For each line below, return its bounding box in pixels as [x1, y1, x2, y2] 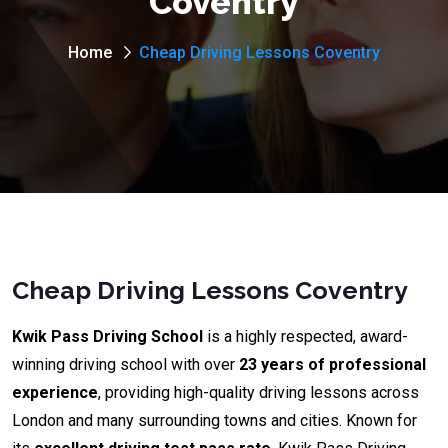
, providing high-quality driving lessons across [98, 383, 419, 403]
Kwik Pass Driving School [12, 327, 203, 347]
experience [12, 383, 98, 403]
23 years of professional [239, 355, 426, 375]
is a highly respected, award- [203, 327, 408, 347]
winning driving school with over [12, 355, 239, 375]
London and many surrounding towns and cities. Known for [12, 411, 417, 431]
